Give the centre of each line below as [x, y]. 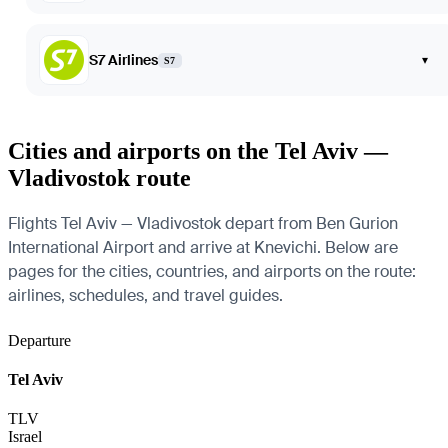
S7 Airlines [123, 60]
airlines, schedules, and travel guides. [145, 295]
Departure [39, 340]
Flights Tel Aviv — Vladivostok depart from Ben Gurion [203, 223]
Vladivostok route [99, 177]
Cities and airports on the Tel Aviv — [198, 150]
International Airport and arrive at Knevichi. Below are [203, 247]
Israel [25, 437]
